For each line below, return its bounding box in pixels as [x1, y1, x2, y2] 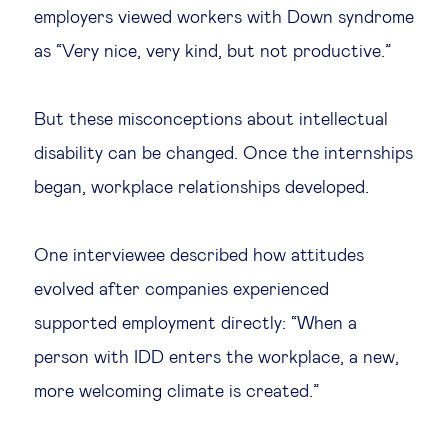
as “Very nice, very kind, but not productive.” [34, 43, 391, 61]
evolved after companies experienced [34, 281, 329, 299]
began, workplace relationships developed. [34, 179, 369, 197]
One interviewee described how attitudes [34, 247, 364, 265]
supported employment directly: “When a [34, 315, 357, 333]
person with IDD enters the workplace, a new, [34, 349, 399, 367]
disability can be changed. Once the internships [34, 145, 413, 163]
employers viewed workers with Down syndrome [34, 9, 414, 27]
